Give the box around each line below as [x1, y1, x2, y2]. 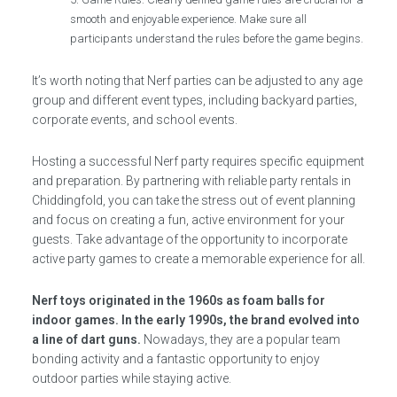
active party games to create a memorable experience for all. [31, 252, 365, 266]
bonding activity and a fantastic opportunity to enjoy [31, 352, 320, 366]
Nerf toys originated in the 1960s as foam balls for [31, 293, 325, 307]
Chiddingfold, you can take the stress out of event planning [31, 193, 355, 207]
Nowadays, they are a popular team [140, 332, 340, 346]
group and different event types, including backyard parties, [31, 93, 357, 107]
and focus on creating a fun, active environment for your [31, 213, 345, 227]
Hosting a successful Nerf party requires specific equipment [31, 154, 364, 168]
